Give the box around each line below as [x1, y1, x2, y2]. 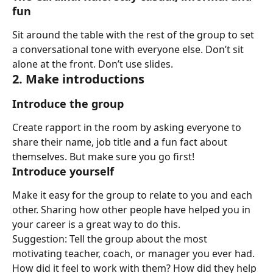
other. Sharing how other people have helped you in [12, 203, 253, 216]
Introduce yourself [12, 164, 114, 179]
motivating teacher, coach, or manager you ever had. [12, 247, 255, 260]
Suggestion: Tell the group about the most [12, 232, 210, 246]
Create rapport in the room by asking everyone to [12, 121, 244, 134]
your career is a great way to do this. [12, 218, 180, 231]
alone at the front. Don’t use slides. [12, 57, 173, 71]
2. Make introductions [12, 71, 144, 87]
